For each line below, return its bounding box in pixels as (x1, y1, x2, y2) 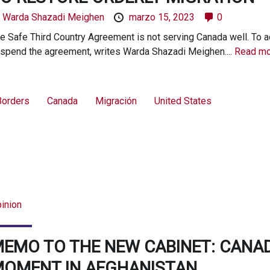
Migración (95, 95, 137, 107)
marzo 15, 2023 (128, 11, 195, 23)
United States (154, 95, 212, 107)
